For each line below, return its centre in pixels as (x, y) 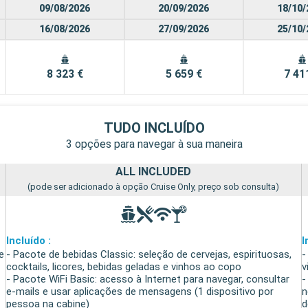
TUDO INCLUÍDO (154, 128)
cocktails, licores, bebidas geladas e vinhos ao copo (124, 266)
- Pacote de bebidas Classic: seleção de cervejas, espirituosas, (149, 254)
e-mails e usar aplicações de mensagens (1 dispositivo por (140, 291)
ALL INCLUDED (154, 171)
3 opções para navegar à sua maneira (154, 144)
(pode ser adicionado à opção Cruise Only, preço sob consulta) (154, 186)
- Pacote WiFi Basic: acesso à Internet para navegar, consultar (148, 279)
